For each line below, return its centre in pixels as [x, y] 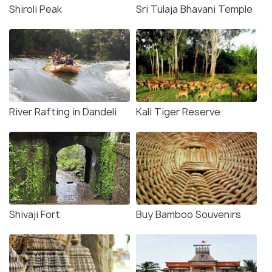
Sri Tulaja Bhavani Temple [194, 9]
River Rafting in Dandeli [63, 111]
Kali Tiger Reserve [178, 111]
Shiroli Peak [36, 9]
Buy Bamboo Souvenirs [189, 214]
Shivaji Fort [35, 214]
